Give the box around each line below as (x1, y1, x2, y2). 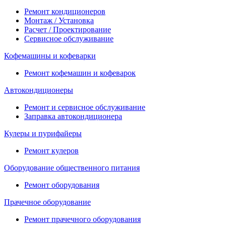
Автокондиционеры (4, 86, 73, 94)
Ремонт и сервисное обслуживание (24, 103, 145, 111)
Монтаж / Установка (24, 16, 94, 25)
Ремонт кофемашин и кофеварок (24, 69, 136, 77)
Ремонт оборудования (24, 181, 99, 189)
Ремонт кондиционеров (24, 7, 105, 16)
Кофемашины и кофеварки (4, 51, 96, 60)
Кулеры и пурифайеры (4, 129, 82, 138)
